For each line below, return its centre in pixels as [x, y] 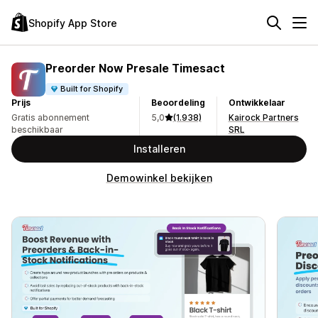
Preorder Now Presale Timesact [135, 68]
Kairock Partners [263, 117]
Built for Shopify [92, 88]
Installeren [159, 149]
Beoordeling [178, 103]
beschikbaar [37, 130]
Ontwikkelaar [257, 103]
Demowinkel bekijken [159, 178]
